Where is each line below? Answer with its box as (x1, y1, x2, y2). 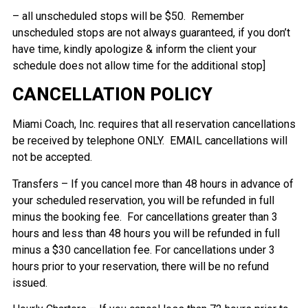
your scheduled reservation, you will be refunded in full (12, 193, 274, 207)
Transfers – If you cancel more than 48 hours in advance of (12, 177, 294, 190)
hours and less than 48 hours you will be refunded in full (12, 226, 280, 240)
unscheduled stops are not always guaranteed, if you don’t (12, 25, 290, 39)
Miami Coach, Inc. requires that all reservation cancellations (12, 118, 296, 131)
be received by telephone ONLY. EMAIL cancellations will (12, 134, 287, 148)
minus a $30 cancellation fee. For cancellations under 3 (12, 243, 275, 256)
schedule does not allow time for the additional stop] (12, 58, 265, 72)
